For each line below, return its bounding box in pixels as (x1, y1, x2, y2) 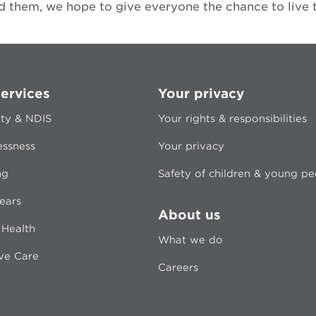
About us (158, 207, 221, 222)
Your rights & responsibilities (158, 113, 307, 124)
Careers (158, 262, 198, 273)
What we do (158, 234, 223, 245)
